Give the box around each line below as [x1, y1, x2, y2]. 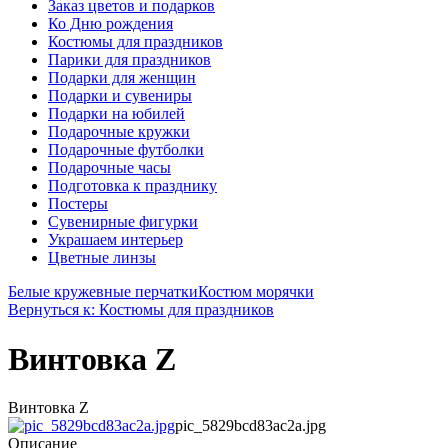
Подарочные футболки [48, 141, 204, 159]
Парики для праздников [48, 51, 211, 69]
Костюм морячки [198, 283, 314, 301]
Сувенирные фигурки [48, 213, 198, 231]
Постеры [48, 195, 108, 213]
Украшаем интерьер [48, 231, 183, 249]
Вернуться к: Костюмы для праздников [8, 301, 274, 319]
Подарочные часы [48, 159, 171, 177]
